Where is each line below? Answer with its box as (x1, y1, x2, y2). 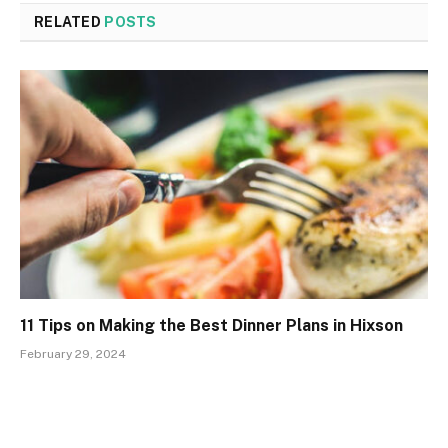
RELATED (34, 13, 105, 30)
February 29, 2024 (20, 347, 126, 362)
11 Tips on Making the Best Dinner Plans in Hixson (20, 316, 403, 336)
